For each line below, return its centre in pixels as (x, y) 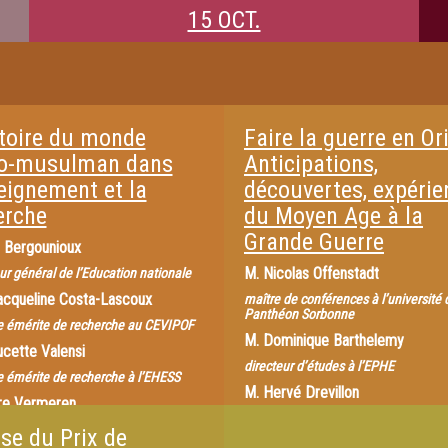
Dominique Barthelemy (333, 340)
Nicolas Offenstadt (321, 273)
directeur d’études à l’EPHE (319, 366)
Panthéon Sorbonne (299, 314)
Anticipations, (311, 164)
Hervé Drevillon (311, 392)
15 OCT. (224, 20)
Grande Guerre (314, 242)
